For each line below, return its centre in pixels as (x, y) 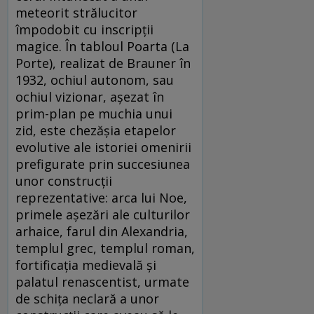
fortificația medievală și (86, 265)
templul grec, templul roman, (105, 248)
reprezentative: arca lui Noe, (101, 197)
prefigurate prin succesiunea (103, 164)
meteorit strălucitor (76, 12)
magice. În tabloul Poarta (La (102, 46)
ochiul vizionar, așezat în (90, 96)
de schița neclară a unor (87, 298)
